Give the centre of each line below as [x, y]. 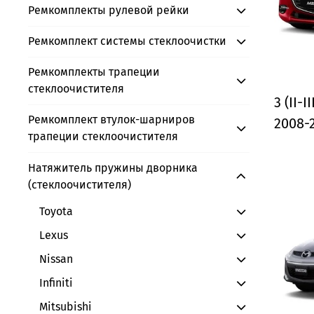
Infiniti [56, 283]
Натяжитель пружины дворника [113, 168]
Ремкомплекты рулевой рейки [109, 10]
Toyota [56, 212]
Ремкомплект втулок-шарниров [111, 120]
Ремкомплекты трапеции [94, 72]
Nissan [56, 259]
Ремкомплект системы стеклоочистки [127, 41]
